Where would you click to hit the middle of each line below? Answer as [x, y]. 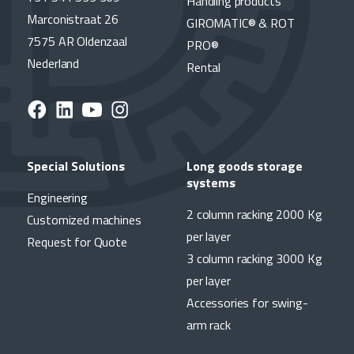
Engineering [57, 198]
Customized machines [84, 220]
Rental [204, 68]
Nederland [53, 64]
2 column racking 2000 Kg [254, 215]
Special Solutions [76, 166]
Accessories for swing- [247, 303]
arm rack [209, 325]
